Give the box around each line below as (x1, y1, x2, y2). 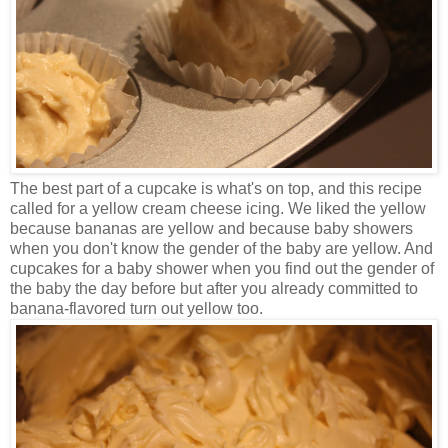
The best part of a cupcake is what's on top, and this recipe (10, 179, 422, 197)
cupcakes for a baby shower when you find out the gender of (10, 259, 434, 277)
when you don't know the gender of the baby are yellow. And (10, 239, 433, 257)
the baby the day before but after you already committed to (10, 279, 418, 297)
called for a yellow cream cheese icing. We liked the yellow (10, 199, 426, 217)
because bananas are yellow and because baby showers (10, 219, 413, 237)
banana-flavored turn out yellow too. (10, 299, 263, 317)
